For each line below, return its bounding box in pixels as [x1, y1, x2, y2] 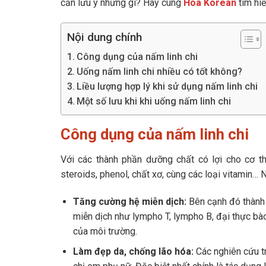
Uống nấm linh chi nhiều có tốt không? [77, 66, 243, 78]
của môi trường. [72, 225, 137, 237]
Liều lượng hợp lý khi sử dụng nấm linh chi [77, 81, 258, 93]
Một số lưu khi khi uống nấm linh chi [77, 96, 232, 107]
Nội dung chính [67, 30, 142, 45]
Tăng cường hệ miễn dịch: [72, 195, 186, 207]
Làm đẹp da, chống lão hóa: [72, 246, 194, 258]
